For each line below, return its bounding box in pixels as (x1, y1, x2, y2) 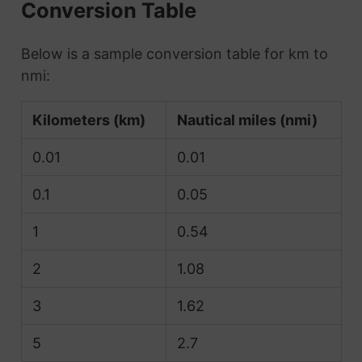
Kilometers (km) (32, 111, 145, 128)
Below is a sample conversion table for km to (20, 44, 328, 62)
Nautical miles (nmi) (177, 111, 318, 128)
